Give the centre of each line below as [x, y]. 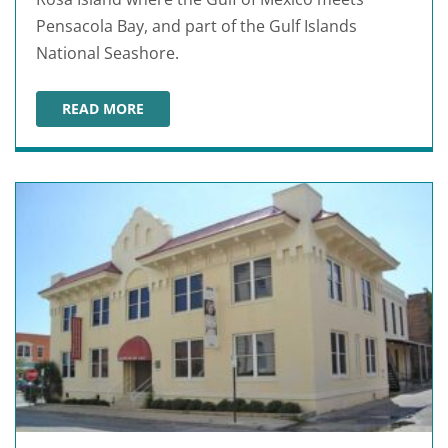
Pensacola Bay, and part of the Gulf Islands [196, 25]
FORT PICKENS [110, 121]
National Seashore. [107, 52]
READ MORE [103, 108]
